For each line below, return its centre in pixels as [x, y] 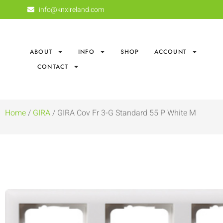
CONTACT [53, 67]
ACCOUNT [170, 52]
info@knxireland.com [71, 9]
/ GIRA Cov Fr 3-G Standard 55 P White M [123, 113]
